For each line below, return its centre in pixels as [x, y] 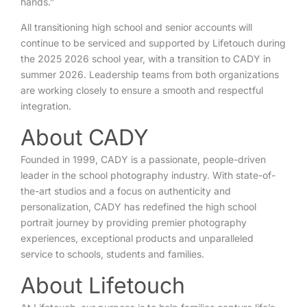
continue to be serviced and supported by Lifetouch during [153, 43]
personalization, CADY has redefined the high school [138, 207]
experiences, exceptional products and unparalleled [137, 238]
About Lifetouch [103, 285]
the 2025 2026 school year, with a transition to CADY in [146, 59]
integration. [46, 106]
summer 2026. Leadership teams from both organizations [150, 74]
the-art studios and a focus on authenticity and [126, 191]
